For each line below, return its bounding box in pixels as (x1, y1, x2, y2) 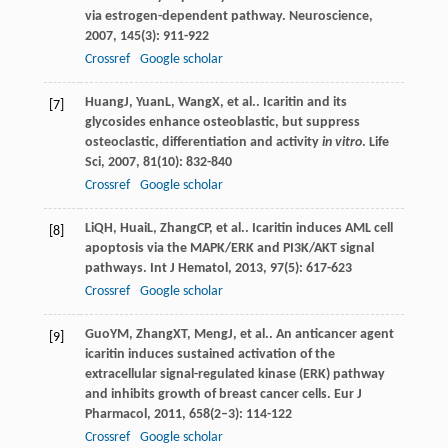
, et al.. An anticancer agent (232, 326, 394, 342)
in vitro (321, 134, 362, 150)
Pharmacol (84, 406, 147, 422)
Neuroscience (288, 8, 369, 24)
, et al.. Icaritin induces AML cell (208, 220, 393, 236)
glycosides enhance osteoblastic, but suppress (84, 114, 360, 130)
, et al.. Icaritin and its (219, 94, 347, 110)
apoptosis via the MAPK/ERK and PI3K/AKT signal (84, 240, 374, 256)
